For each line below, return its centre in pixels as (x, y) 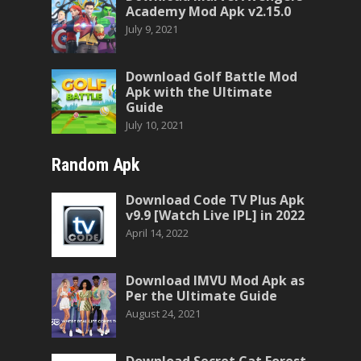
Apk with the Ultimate (199, 92)
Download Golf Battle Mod (212, 77)
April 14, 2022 (157, 233)
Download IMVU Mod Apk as (215, 280)
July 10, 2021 (155, 125)
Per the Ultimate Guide (201, 296)
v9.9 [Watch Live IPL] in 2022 (215, 215)
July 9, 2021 (152, 29)
